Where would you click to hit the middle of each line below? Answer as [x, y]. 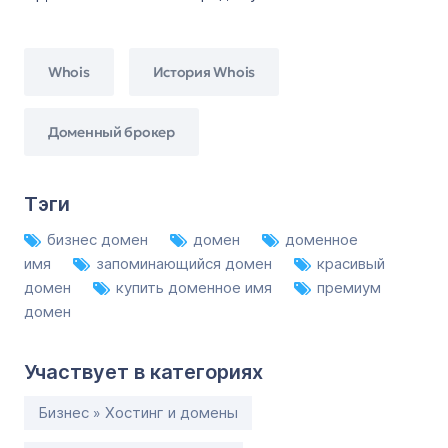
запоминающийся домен [186, 263]
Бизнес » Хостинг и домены [138, 412]
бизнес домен [99, 239]
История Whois [203, 71]
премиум [349, 287]
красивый [351, 263]
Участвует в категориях [143, 372]
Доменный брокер [111, 131]
